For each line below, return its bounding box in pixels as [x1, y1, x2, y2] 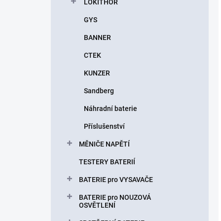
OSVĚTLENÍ [79, 201, 115, 209]
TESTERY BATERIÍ [79, 158, 135, 166]
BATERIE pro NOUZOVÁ [79, 193, 151, 201]
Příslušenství [84, 122, 125, 130]
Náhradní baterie [84, 105, 137, 112]
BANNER [84, 34, 111, 41]
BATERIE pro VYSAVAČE [79, 176, 153, 184]
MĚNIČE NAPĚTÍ [79, 140, 130, 148]
